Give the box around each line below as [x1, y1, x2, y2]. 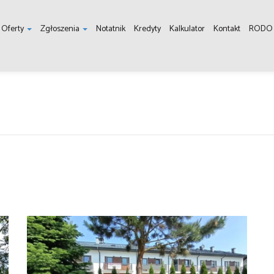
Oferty [1, 22, 26, 36]
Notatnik [96, 22, 126, 36]
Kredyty [134, 22, 161, 36]
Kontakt [213, 22, 241, 36]
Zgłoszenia [40, 22, 82, 36]
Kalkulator [169, 22, 206, 36]
